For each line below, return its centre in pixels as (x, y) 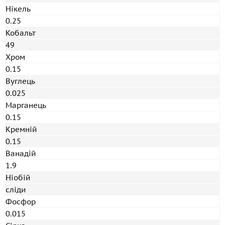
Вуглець (20, 81)
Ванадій (21, 153)
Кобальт (21, 33)
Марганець (26, 105)
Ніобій (18, 178)
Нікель (18, 9)
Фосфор (21, 202)
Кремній (21, 129)
